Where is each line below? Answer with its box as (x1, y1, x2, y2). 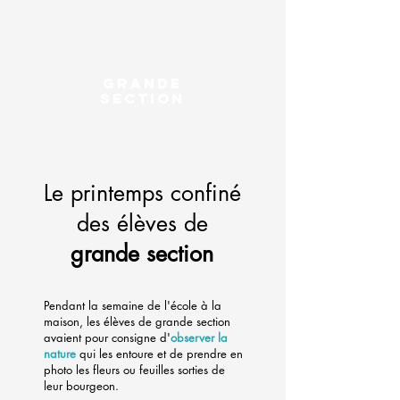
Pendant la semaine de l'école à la (44, 297, 221, 313)
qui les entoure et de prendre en (76, 346, 243, 362)
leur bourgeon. (44, 378, 119, 394)
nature (44, 346, 76, 362)
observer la (171, 329, 228, 346)
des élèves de (76, 209, 208, 237)
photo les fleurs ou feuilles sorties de (44, 362, 225, 378)
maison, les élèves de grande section (44, 313, 230, 329)
